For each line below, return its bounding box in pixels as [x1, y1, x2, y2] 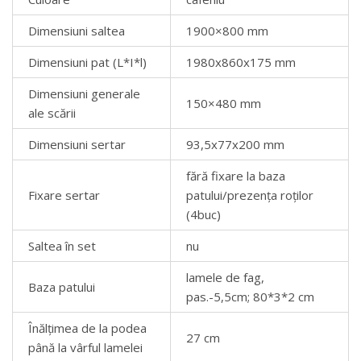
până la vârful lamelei [27, 338, 143, 355]
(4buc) [185, 205, 221, 222]
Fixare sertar [27, 186, 100, 203]
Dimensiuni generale [27, 85, 140, 102]
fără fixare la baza [185, 167, 285, 184]
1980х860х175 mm [185, 53, 296, 70]
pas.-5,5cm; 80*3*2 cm [185, 288, 314, 305]
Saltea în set [27, 237, 96, 254]
